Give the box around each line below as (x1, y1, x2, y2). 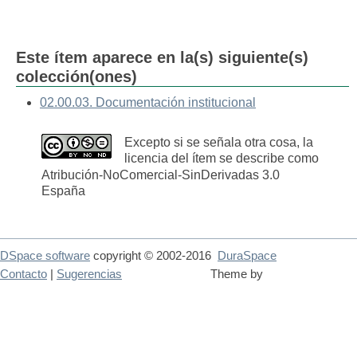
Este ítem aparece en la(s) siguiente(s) (16, 49, 308, 66)
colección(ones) (16, 68, 137, 85)
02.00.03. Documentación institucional (40, 96, 256, 109)
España (41, 184, 85, 198)
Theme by (210, 268, 266, 281)
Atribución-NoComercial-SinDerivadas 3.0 (41, 167, 280, 182)
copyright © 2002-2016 (90, 249, 218, 263)
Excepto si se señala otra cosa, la (124, 135, 313, 150)
